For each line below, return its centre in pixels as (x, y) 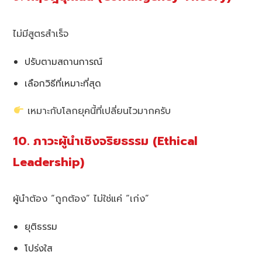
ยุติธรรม (41, 227)
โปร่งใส (39, 249)
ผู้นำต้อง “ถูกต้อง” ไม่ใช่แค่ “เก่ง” (81, 199)
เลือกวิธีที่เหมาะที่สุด (63, 83)
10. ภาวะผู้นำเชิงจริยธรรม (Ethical (106, 141)
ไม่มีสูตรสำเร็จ (41, 34)
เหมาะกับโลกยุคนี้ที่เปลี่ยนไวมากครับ (97, 111)
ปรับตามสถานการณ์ (64, 61)
